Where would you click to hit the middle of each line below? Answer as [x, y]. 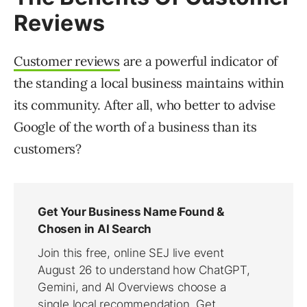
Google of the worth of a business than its [135, 127]
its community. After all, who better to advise [145, 105]
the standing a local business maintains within [149, 83]
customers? [48, 149]
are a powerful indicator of [199, 61]
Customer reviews [67, 61]
